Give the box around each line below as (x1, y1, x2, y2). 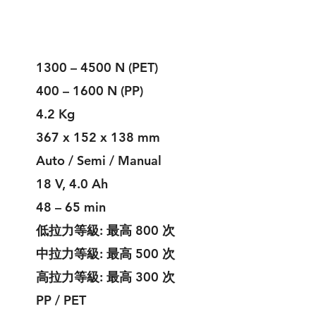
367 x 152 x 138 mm (36, 129, 160, 145)
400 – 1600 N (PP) (36, 83, 143, 99)
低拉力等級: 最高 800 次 (36, 222, 175, 238)
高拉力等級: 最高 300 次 (36, 269, 175, 285)
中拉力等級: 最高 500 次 (36, 245, 175, 262)
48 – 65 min (36, 199, 106, 215)
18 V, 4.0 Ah (36, 176, 108, 192)
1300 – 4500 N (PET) (36, 59, 158, 75)
